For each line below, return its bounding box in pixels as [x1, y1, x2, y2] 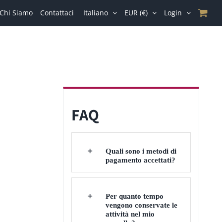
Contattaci [40, 7, 74, 17]
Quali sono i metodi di [105, 147, 176, 155]
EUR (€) [124, 7, 148, 17]
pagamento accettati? [105, 156, 175, 164]
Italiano [83, 7, 108, 17]
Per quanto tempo [105, 192, 164, 200]
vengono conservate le [105, 201, 177, 209]
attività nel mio [105, 210, 155, 218]
